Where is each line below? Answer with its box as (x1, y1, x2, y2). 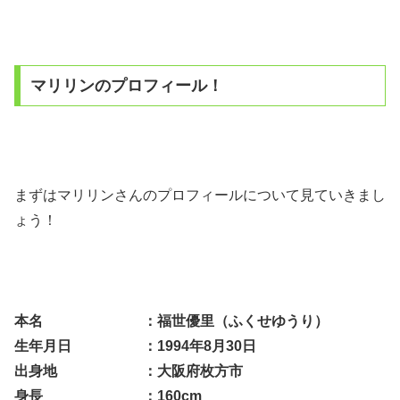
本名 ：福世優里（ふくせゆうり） (14, 313, 329, 329)
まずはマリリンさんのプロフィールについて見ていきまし (14, 187, 386, 203)
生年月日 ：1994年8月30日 (14, 338, 256, 354)
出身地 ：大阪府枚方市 (14, 363, 243, 379)
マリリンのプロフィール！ (29, 76, 223, 95)
